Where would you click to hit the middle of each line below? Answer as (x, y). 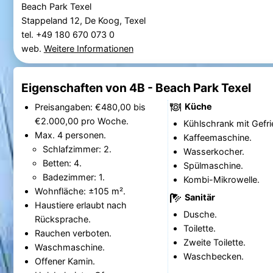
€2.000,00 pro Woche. (105, 121)
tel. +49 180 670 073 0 (69, 35)
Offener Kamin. (65, 261)
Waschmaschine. (69, 247)
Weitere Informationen (88, 49)
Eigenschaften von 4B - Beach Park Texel (136, 87)
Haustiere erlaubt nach (80, 205)
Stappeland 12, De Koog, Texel (83, 21)
